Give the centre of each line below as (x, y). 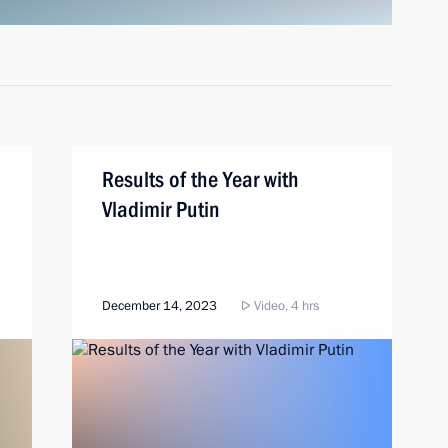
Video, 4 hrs (285, 306)
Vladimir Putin (161, 209)
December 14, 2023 (159, 306)
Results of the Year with (200, 179)
